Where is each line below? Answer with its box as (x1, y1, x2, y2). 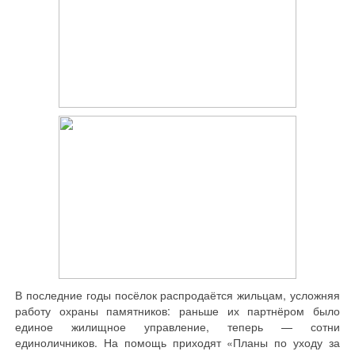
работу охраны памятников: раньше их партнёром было (15, 303, 340, 319)
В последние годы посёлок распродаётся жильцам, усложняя (15, 287, 340, 303)
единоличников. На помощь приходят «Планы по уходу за (15, 334, 340, 351)
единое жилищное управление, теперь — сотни (15, 319, 340, 335)
